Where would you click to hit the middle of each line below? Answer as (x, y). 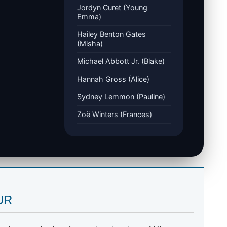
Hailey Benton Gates (111, 34)
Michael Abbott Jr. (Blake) (121, 61)
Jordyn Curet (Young (112, 7)
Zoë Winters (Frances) (114, 114)
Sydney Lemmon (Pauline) (121, 96)
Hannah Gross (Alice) (113, 79)
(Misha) (90, 43)
